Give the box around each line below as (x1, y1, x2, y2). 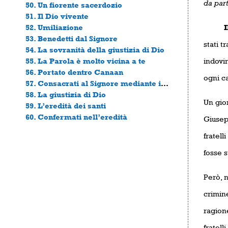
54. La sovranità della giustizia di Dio (25, 45, 164, 54)
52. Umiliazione (25, 22, 83, 32)
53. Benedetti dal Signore (25, 34, 118, 43)
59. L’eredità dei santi (25, 101, 106, 110)
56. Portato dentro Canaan (25, 67, 123, 76)
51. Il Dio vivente (25, 11, 89, 20)
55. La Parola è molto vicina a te (25, 56, 146, 65)
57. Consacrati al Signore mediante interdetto (161, 78, 168, 88)
